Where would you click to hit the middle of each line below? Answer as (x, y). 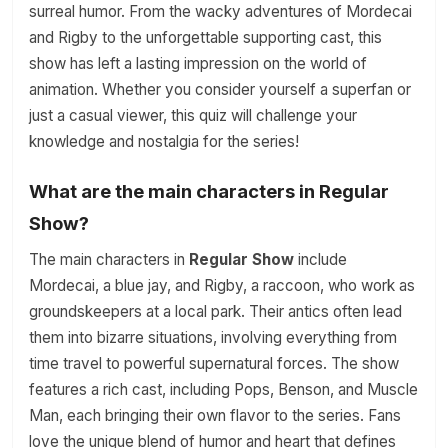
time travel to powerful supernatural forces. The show (214, 363)
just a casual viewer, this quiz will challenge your (193, 115)
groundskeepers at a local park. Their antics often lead (215, 311)
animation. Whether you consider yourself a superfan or (220, 89)
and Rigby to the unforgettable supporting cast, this (205, 37)
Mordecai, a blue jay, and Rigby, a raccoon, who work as (222, 285)
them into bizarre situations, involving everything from (213, 337)
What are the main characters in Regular (209, 191)
